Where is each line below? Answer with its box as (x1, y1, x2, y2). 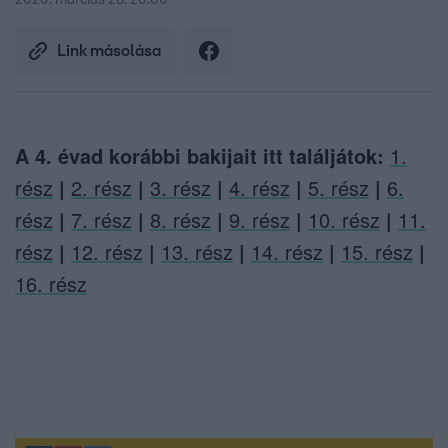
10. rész (308, 205, 380, 235)
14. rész (251, 237, 323, 267)
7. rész (71, 205, 132, 235)
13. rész (161, 237, 233, 267)
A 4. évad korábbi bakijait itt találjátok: (15, 141, 390, 171)
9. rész (229, 205, 290, 235)
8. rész (150, 205, 211, 235)
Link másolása (57, 43, 161, 60)
